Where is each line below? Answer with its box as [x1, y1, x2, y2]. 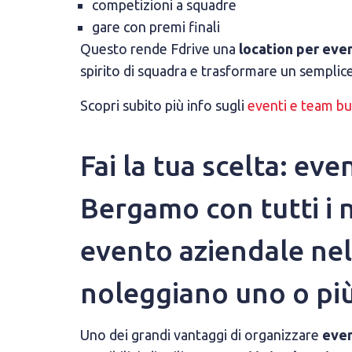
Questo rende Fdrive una [80, 41, 239, 57]
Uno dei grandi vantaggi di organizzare [80, 327, 322, 343]
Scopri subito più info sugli [80, 97, 247, 113]
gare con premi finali [92, 19, 220, 35]
